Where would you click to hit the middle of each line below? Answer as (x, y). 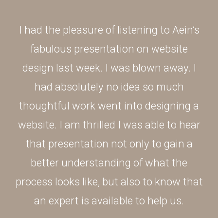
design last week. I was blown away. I (109, 68)
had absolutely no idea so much (109, 87)
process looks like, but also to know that (109, 182)
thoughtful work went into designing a (109, 106)
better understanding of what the (109, 163)
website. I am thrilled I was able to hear (109, 125)
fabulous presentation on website (109, 49)
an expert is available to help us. (109, 201)
